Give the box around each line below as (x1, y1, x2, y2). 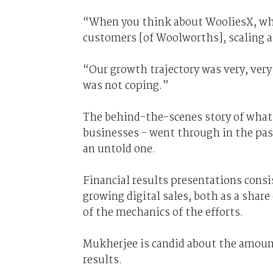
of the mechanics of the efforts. (82, 204, 243, 221)
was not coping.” (82, 77, 169, 94)
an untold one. (82, 140, 155, 158)
